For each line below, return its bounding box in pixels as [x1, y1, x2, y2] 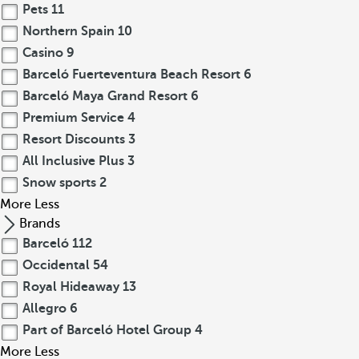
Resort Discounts [19, 132, 128, 147]
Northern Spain [19, 24, 118, 38]
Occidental [19, 258, 93, 272]
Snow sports [19, 175, 99, 190]
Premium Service [19, 111, 127, 125]
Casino [19, 46, 67, 60]
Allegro [19, 301, 70, 316]
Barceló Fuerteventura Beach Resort [19, 67, 244, 82]
